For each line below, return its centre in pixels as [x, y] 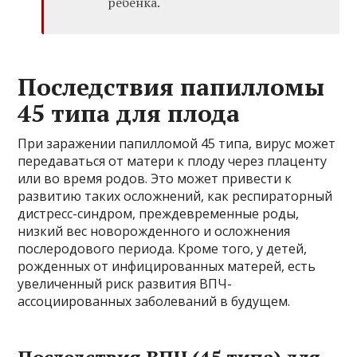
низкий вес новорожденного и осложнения [154, 231]
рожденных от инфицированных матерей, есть [167, 267]
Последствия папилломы [171, 87]
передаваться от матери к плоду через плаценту [173, 161]
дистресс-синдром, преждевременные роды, [159, 214]
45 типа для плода [129, 114]
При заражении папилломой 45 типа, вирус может [177, 144]
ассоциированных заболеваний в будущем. [154, 302]
